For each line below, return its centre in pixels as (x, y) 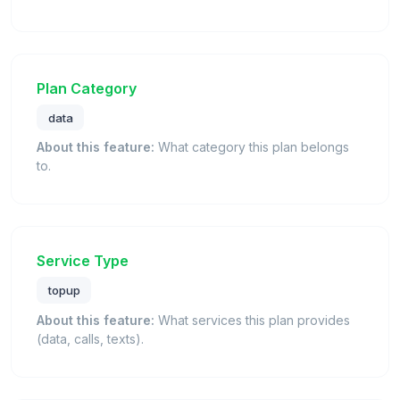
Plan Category (87, 88)
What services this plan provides (252, 320)
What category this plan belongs (252, 147)
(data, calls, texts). (90, 338)
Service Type (83, 261)
